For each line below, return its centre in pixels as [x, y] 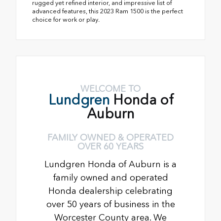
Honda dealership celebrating [110, 191]
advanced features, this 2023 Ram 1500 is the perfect [108, 11]
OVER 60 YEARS [110, 146]
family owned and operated [110, 177]
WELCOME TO [110, 89]
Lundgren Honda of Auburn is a [110, 164]
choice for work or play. [66, 19]
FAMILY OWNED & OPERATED [110, 137]
